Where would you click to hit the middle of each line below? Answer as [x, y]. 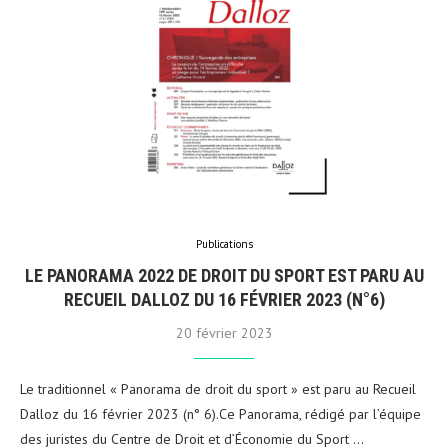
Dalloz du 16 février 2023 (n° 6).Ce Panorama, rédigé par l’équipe [220, 413]
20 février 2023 [224, 332]
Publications [224, 243]
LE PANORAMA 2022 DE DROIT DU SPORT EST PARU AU [224, 275]
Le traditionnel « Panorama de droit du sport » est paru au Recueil [218, 388]
